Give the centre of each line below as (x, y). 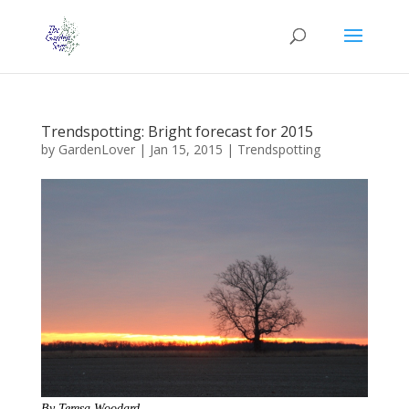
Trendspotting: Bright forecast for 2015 (177, 131)
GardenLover (96, 149)
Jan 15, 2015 (186, 149)
